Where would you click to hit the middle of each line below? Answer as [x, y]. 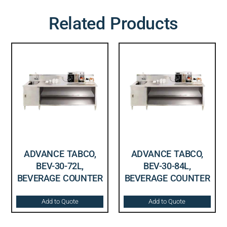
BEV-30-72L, [60, 166]
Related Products [113, 23]
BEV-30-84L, [167, 166]
